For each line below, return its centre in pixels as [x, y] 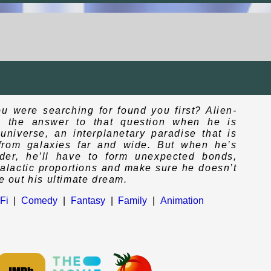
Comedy [40, 200]
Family [133, 200]
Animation [182, 200]
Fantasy [88, 200]
